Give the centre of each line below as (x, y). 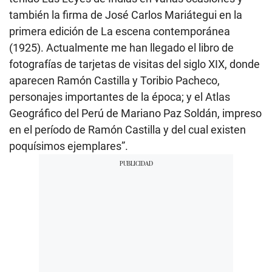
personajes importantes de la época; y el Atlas (120, 97)
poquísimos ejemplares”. (69, 146)
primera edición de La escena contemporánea (120, 32)
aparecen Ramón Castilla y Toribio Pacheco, (114, 81)
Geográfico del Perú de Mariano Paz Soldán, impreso (135, 114)
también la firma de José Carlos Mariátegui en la (126, 15)
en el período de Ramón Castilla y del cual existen (127, 130)
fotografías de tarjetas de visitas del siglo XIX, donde (134, 64)
